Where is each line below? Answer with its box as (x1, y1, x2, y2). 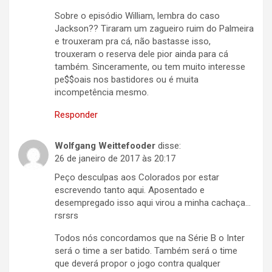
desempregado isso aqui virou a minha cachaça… (55, 197, 251, 209)
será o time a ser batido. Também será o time (55, 245, 237, 257)
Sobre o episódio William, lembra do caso (55, 10, 220, 22)
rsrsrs (55, 210, 78, 222)
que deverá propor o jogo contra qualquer (55, 258, 220, 270)
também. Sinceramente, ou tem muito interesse (55, 61, 245, 73)
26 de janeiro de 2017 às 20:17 (55, 153, 175, 165)
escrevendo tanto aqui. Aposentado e (55, 185, 205, 196)
